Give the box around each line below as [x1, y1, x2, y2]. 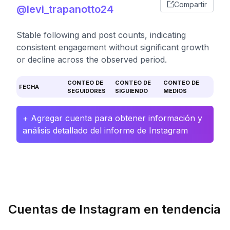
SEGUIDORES [67, 87, 106, 94]
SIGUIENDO [115, 87, 148, 94]
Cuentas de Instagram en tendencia [8, 202, 221, 217]
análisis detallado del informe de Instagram [23, 125, 188, 136]
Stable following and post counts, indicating [16, 30, 186, 40]
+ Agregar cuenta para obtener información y [23, 113, 202, 123]
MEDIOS [163, 87, 187, 94]
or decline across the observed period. [16, 54, 167, 65]
